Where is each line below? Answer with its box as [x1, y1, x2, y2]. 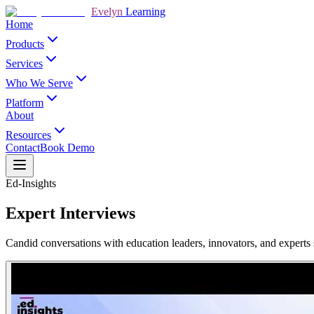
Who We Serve [6, 77, 73, 89]
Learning [125, 6, 165, 18]
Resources [6, 129, 51, 141]
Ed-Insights [6, 177, 56, 189]
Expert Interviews [6, 203, 135, 222]
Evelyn [91, 6, 123, 18]
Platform [6, 97, 43, 109]
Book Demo [40, 142, 95, 153]
